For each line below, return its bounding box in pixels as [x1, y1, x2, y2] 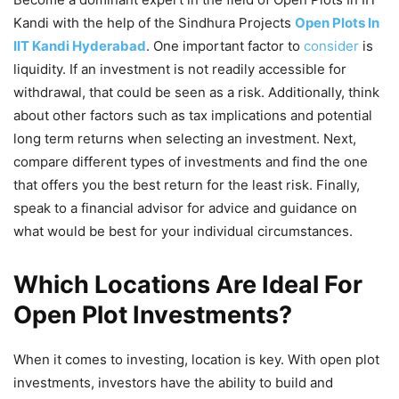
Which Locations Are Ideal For [13, 270, 362, 300]
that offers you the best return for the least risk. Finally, [13, 176, 360, 194]
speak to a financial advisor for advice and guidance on [13, 199, 357, 217]
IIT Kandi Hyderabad [13, 37, 146, 55]
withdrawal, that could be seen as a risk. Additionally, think [13, 84, 379, 102]
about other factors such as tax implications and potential [13, 107, 372, 125]
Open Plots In [295, 14, 379, 32]
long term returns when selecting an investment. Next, [13, 130, 356, 148]
